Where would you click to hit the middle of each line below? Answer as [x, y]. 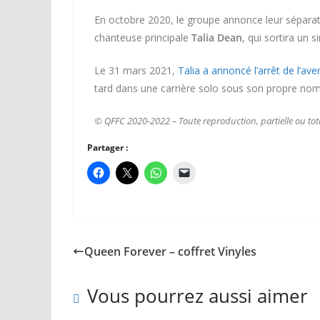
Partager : [107, 147]
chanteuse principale [143, 37]
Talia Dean [217, 37]
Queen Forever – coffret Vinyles [170, 251]
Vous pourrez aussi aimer [197, 295]
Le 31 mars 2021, [136, 70]
